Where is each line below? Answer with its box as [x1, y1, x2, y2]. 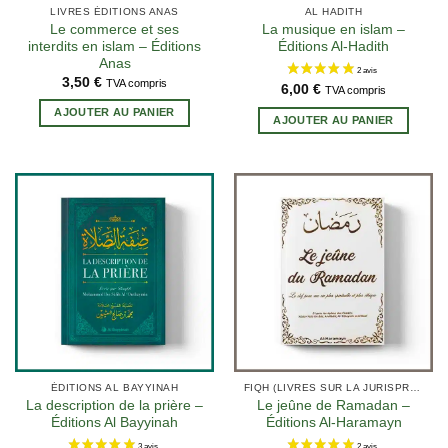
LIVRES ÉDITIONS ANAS [50, 6, 179, 18]
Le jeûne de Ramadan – [257, 398, 410, 414]
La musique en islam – [262, 22, 405, 38]
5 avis [226, 35, 260, 52]
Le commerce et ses [50, 22, 179, 38]
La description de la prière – [26, 398, 203, 414]
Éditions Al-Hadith [278, 39, 389, 55]
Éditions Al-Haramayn [265, 415, 402, 431]
